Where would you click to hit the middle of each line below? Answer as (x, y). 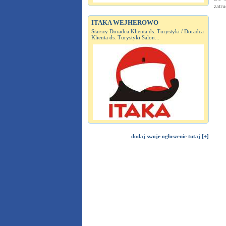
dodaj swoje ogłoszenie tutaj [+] (170, 136)
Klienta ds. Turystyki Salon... (125, 37)
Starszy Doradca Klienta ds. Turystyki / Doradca (147, 31)
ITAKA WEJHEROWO (125, 22)
